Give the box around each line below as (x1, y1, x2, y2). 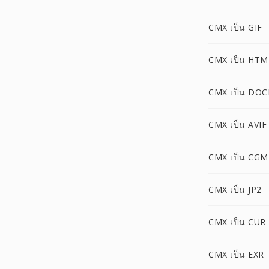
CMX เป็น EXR (208, 249, 264, 260)
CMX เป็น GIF (208, 22, 262, 33)
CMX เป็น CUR (208, 216, 266, 228)
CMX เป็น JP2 (208, 184, 262, 195)
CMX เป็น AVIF (208, 119, 267, 130)
